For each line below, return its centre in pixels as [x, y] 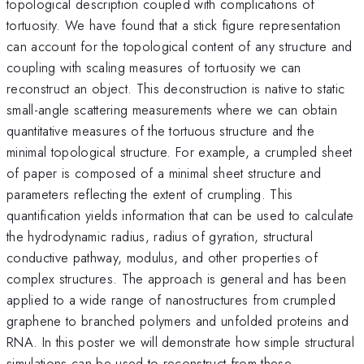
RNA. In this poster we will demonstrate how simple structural [180, 342]
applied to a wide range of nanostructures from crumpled [171, 299]
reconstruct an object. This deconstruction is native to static [176, 88]
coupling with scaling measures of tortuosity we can [154, 67]
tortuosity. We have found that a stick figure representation [174, 25]
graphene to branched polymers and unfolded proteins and [178, 321]
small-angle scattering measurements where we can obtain [172, 109]
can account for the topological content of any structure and [180, 46]
